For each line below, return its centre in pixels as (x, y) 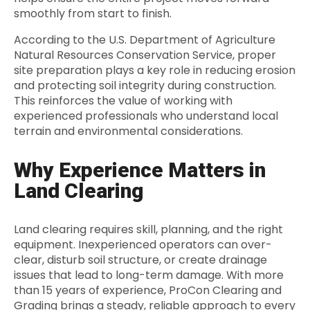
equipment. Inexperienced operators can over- (143, 245)
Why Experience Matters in (140, 170)
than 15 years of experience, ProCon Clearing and (148, 291)
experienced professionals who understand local (146, 116)
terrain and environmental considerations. (128, 131)
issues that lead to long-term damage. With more (149, 275)
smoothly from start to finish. (93, 14)
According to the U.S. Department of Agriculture (145, 40)
